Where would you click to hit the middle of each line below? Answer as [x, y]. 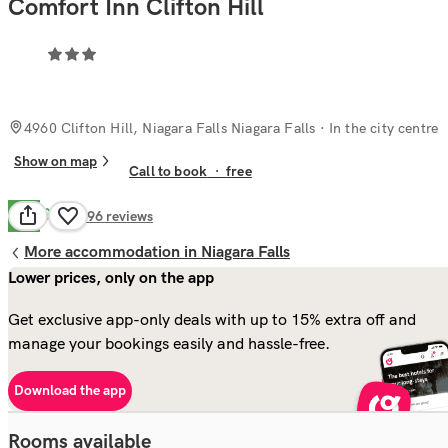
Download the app [70, 391]
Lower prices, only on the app [111, 278]
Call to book [168, 172]
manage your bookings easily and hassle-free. [169, 342]
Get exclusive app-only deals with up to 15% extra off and [212, 318]
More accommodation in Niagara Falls [157, 252]
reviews [129, 216]
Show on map [55, 161]
